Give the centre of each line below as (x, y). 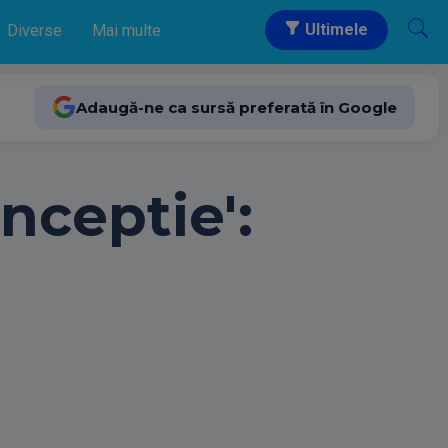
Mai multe (126, 30)
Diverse (34, 30)
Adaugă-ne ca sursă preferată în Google (236, 107)
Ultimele (334, 29)
